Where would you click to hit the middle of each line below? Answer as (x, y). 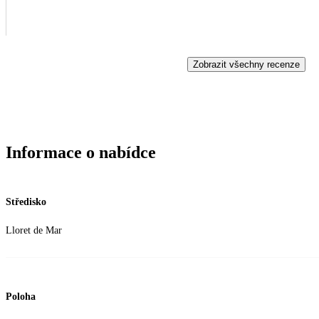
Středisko (26, 202)
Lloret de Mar (34, 230)
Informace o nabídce (81, 152)
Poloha (21, 297)
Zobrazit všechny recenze (246, 64)
